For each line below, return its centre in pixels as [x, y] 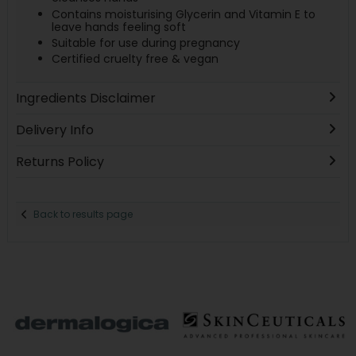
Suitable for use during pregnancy [145, 43]
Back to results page [83, 214]
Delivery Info [54, 130]
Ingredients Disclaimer [85, 99]
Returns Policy [60, 162]
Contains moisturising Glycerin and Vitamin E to [183, 14]
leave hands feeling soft [118, 27]
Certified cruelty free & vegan [135, 59]
